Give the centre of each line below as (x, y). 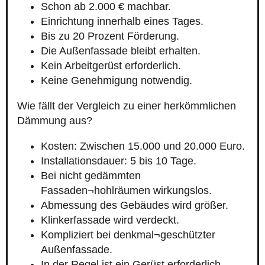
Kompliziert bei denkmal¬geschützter (128, 235)
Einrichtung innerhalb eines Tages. (122, 22)
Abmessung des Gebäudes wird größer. (135, 206)
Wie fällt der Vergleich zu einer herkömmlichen (127, 106)
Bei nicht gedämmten (91, 176)
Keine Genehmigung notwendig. (117, 81)
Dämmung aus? (55, 121)
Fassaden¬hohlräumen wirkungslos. (126, 191)
